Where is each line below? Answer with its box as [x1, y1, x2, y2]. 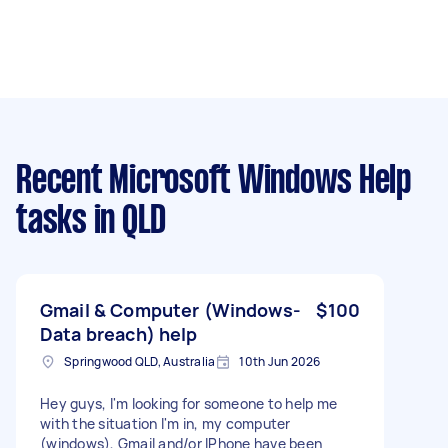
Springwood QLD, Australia [64, 352, 216, 370]
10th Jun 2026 [239, 352, 321, 370]
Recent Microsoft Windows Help [16, 163, 411, 200]
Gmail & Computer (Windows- [40, 297, 301, 322]
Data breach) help [40, 321, 198, 346]
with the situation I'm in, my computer [40, 413, 291, 433]
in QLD [86, 203, 166, 240]
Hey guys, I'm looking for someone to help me [40, 393, 337, 413]
